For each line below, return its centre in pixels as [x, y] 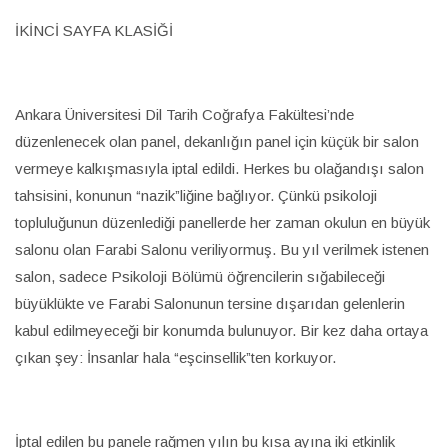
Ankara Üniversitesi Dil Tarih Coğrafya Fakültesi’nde [184, 114]
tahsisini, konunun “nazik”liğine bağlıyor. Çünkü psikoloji [196, 195]
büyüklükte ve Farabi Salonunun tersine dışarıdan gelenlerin [210, 303]
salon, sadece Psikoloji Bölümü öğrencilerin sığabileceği [200, 276]
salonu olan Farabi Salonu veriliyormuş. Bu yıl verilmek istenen [222, 249]
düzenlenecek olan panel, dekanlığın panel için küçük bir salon [217, 141]
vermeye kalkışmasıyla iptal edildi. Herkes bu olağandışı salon [219, 168]
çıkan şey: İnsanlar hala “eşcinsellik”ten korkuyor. [175, 357]
